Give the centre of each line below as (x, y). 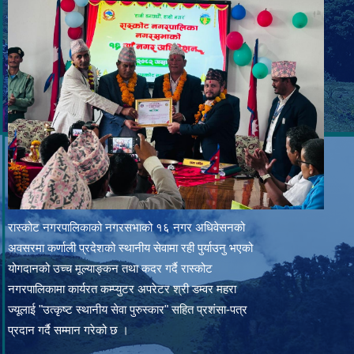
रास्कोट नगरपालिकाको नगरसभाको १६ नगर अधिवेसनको (126, 227)
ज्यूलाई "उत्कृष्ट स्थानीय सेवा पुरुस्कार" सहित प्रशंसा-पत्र (128, 309)
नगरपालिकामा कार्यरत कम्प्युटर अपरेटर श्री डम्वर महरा (122, 288)
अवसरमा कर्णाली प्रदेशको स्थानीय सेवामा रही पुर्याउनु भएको (130, 247)
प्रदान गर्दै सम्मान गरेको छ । (68, 330)
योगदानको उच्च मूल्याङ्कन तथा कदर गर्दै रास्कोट (110, 268)
